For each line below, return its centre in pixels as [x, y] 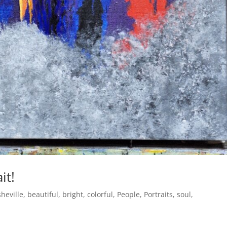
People [129, 194]
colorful [100, 194]
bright [73, 194]
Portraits [159, 194]
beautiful [43, 194]
